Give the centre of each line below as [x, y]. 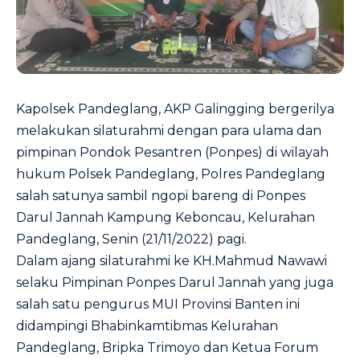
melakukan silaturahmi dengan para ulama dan [169, 130]
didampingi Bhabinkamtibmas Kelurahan [147, 325]
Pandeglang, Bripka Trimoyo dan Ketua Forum [167, 347]
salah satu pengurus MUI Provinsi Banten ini [158, 304]
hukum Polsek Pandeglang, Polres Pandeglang [171, 174]
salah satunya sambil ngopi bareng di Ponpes [161, 195]
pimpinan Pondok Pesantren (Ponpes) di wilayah [172, 152]
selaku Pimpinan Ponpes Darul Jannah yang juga [175, 282]
